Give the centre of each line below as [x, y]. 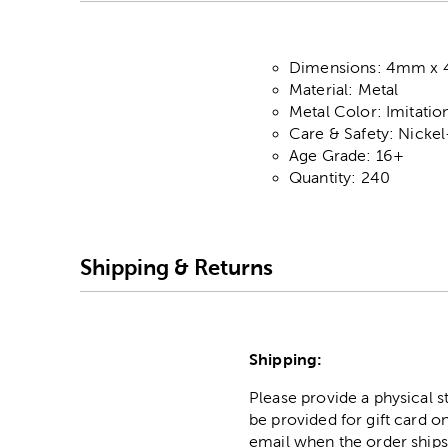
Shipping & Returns [176, 267]
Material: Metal [344, 90]
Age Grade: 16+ [347, 156]
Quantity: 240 [339, 178]
